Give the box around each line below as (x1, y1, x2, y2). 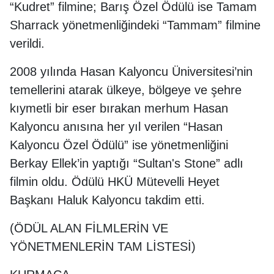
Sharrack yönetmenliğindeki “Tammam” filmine (10, 18, 261, 32)
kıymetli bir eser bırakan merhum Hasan (10, 102, 228, 115)
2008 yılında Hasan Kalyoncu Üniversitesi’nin (10, 65, 253, 78)
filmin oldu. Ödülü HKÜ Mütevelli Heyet (10, 175, 220, 188)
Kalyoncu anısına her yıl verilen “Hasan (10, 120, 223, 133)
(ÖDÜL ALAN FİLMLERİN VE (10, 221, 168, 235)
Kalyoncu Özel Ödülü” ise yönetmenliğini (10, 138, 228, 152)
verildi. (10, 37, 45, 50)
